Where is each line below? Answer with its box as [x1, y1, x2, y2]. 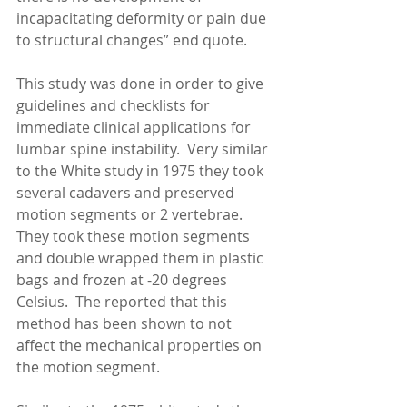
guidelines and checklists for [16, 95, 213, 115]
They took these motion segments [16, 226, 253, 246]
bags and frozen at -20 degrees [16, 270, 231, 290]
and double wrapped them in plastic [16, 248, 267, 268]
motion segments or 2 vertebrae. [16, 204, 250, 224]
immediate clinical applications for [16, 117, 254, 137]
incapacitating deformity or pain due [16, 8, 270, 28]
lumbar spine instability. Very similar [16, 139, 272, 159]
